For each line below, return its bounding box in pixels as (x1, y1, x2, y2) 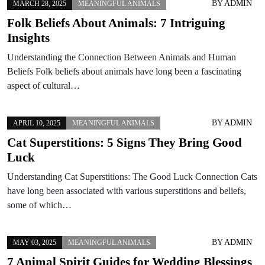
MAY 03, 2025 (13, 238, 56, 247)
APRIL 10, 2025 (13, 118, 60, 127)
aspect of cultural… (7, 80, 80, 91)
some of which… (7, 199, 72, 210)
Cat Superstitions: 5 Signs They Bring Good (7, 135, 242, 150)
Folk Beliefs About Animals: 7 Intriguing (7, 15, 225, 30)
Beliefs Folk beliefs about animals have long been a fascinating (7, 66, 241, 76)
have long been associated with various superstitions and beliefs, (7, 185, 246, 196)
